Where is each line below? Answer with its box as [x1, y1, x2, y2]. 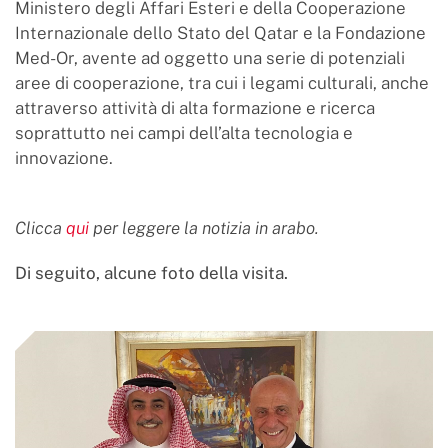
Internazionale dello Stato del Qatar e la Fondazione [15, 23, 426, 44]
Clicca [15, 218, 66, 239]
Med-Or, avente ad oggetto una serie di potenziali [15, 48, 405, 69]
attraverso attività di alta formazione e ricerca [15, 98, 375, 119]
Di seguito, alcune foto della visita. [15, 263, 288, 284]
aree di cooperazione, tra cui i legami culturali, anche [15, 73, 429, 94]
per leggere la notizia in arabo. [89, 218, 319, 239]
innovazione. [15, 148, 113, 169]
